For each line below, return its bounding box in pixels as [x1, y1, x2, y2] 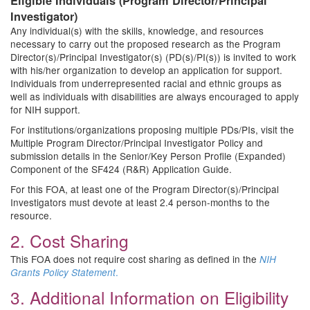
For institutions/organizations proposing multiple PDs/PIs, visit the [10, 122, 294, 136]
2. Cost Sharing [10, 228, 129, 253]
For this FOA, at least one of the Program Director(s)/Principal [10, 182, 279, 196]
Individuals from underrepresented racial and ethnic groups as [10, 76, 282, 90]
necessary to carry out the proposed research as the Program [10, 37, 280, 51]
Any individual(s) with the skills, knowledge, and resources [10, 24, 264, 37]
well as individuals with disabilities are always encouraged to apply [10, 89, 299, 103]
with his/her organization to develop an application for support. [10, 63, 282, 77]
